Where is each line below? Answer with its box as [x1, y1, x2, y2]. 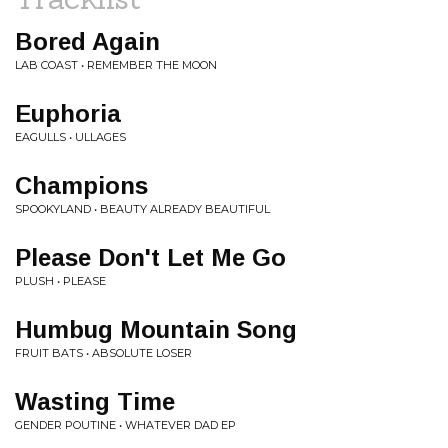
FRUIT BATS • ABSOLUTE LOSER [15, 346, 192, 360]
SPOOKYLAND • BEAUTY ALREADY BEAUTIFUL [15, 202, 270, 216]
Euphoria [15, 100, 121, 127]
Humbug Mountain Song [15, 316, 297, 343]
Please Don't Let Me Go [15, 244, 286, 271]
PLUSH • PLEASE [15, 274, 106, 288]
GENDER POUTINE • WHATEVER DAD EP [15, 418, 236, 432]
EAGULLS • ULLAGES [15, 130, 126, 144]
